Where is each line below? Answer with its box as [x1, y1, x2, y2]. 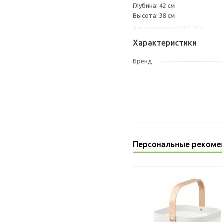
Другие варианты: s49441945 [133, 25, 203, 30]
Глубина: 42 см [133, 2, 175, 9]
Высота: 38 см [133, 12, 175, 19]
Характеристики [133, 38, 197, 47]
